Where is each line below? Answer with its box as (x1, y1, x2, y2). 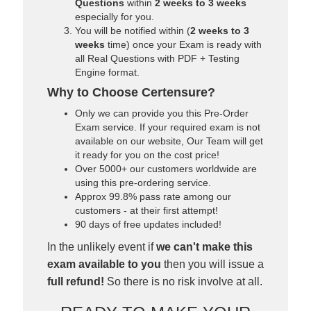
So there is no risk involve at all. (104, 276, 262, 287)
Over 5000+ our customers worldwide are (75, 163, 257, 174)
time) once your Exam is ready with (105, 39, 262, 50)
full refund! (47, 276, 104, 287)
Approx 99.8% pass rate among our (75, 191, 231, 202)
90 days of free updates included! (75, 219, 221, 230)
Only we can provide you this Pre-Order (75, 108, 249, 119)
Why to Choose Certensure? (47, 85, 215, 99)
